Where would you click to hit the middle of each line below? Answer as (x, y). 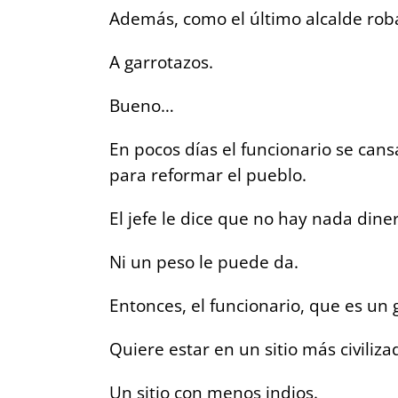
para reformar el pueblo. (208, 174)
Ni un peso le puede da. (204, 261)
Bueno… (142, 105)
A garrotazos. (161, 61)
